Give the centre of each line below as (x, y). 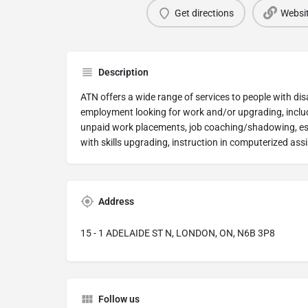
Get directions (204, 13)
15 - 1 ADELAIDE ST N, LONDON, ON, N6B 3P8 (178, 233)
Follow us (119, 299)
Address (116, 201)
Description (123, 72)
